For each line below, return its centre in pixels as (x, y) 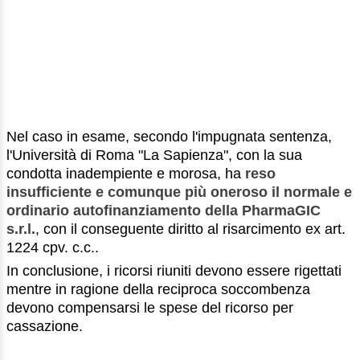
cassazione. (45, 326)
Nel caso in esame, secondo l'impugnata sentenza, (169, 136)
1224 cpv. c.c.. (53, 247)
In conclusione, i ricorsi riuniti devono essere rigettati (174, 270)
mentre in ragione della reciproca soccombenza (158, 289)
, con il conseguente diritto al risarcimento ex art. (190, 229)
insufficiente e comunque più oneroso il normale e (179, 192)
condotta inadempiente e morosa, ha (126, 173)
